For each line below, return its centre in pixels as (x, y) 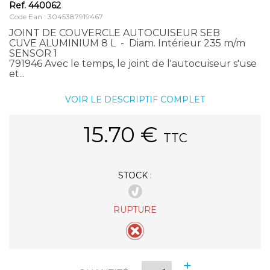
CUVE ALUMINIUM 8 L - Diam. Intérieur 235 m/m (127, 43)
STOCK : (135, 175)
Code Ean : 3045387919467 (56, 16)
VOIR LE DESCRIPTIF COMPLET (135, 99)
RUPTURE (135, 209)
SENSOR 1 (33, 53)
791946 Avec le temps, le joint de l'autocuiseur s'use (133, 63)
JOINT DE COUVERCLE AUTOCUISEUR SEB (115, 33)
